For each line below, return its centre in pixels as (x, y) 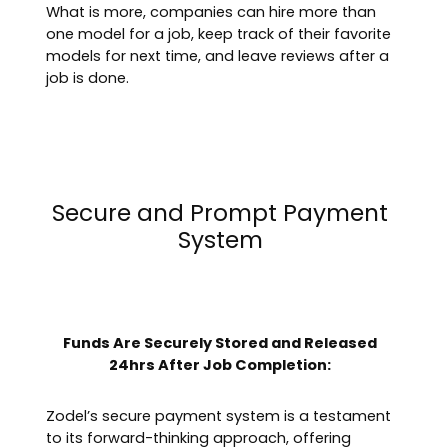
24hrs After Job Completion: (220, 365)
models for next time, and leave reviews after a (218, 56)
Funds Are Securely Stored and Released (220, 343)
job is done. (88, 78)
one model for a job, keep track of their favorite (219, 34)
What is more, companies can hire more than (211, 12)
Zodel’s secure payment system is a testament (219, 416)
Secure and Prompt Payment (220, 213)
